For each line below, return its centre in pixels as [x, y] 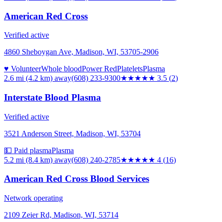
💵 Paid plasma [28, 150]
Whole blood [61, 69]
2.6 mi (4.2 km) [28, 78]
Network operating [33, 198]
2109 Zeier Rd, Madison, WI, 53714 [61, 215]
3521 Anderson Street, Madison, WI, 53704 [72, 133]
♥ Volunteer [23, 69]
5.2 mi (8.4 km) [28, 160]
